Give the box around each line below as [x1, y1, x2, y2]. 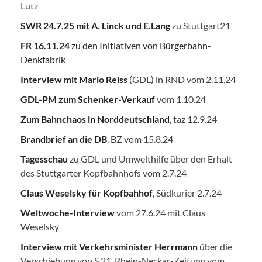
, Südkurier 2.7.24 [153, 187, 222, 198]
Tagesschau [20, 153, 68, 164]
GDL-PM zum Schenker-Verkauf [20, 93, 155, 105]
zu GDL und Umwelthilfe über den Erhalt [68, 153, 232, 164]
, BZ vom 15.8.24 [107, 133, 173, 144]
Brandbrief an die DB [20, 133, 107, 144]
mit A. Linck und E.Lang [76, 19, 170, 31]
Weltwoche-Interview [20, 206, 115, 218]
